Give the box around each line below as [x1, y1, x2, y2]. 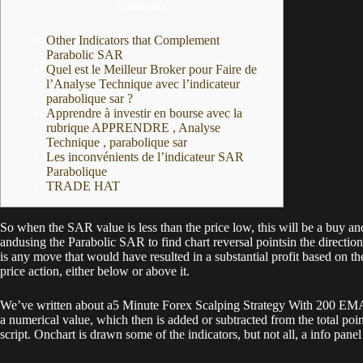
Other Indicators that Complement [46, 33, 220, 47]
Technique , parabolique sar [46, 135, 187, 149]
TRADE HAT [46, 179, 120, 193]
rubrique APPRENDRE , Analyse [46, 121, 220, 135]
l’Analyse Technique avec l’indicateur [46, 77, 240, 91]
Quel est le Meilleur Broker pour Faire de [46, 62, 257, 76]
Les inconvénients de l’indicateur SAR [46, 150, 244, 164]
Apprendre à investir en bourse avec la [46, 106, 242, 120]
